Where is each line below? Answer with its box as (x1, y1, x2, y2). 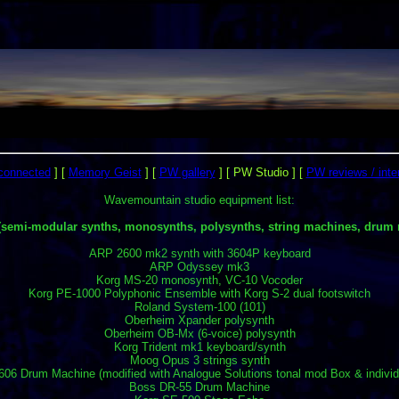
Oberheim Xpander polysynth (125, 313, 274, 328)
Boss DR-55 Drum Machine (129, 380, 270, 395)
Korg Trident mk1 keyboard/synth (113, 340, 286, 354)
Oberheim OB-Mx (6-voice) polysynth (103, 327, 296, 341)
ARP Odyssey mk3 (150, 260, 249, 274)
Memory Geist (68, 166, 142, 180)
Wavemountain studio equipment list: (104, 193, 295, 208)
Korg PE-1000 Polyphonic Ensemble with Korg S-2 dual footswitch (28, 287, 370, 301)
